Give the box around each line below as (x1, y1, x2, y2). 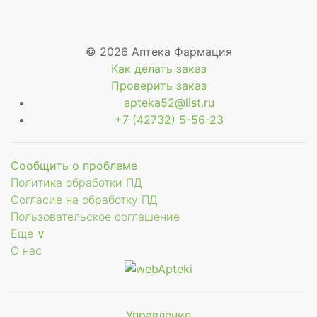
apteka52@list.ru (124, 96, 214, 110)
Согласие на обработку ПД (11, 192, 158, 207)
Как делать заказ (110, 62, 207, 76)
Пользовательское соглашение (11, 209, 180, 224)
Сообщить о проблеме (11, 158, 137, 173)
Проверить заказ (110, 79, 207, 93)
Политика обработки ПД (11, 175, 142, 190)
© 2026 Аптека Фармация (85, 45, 232, 59)
